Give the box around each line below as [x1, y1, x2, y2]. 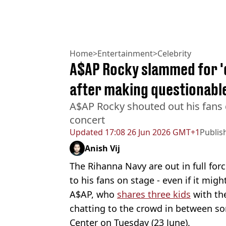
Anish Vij [85, 142, 120, 154]
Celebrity [157, 47, 191, 59]
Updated [70, 126, 103, 138]
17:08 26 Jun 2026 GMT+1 [103, 126, 200, 138]
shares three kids [117, 188, 191, 200]
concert [70, 112, 105, 127]
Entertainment [97, 47, 153, 59]
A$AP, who [70, 188, 117, 200]
